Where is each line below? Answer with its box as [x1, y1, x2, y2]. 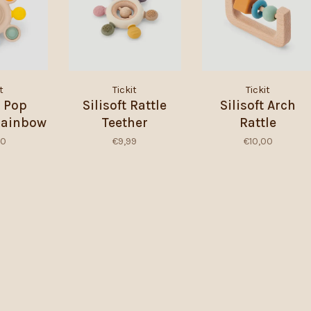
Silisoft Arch [220, 97, 296, 113]
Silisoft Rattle [83, 97, 167, 113]
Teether [101, 115, 149, 131]
